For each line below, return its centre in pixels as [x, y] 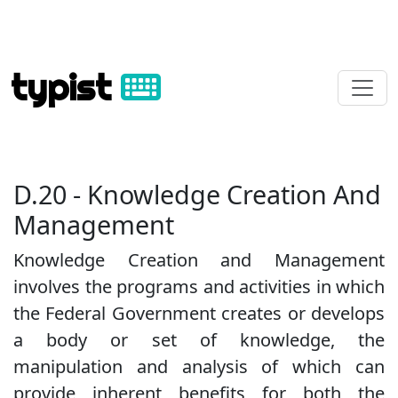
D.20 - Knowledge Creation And [197, 194]
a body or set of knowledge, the [199, 340]
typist [66, 88]
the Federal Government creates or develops [199, 313]
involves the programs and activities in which [199, 287]
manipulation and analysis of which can [199, 366]
